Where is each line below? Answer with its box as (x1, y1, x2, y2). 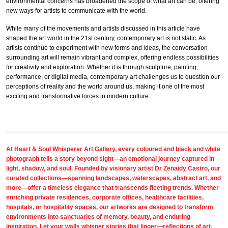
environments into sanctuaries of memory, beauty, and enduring (6, 213, 190, 220)
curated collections (6, 174, 62, 182)
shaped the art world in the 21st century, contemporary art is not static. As (6, 34, 206, 42)
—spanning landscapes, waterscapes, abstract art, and (62, 174, 221, 182)
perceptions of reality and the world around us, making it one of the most (6, 82, 204, 90)
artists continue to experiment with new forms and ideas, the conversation (6, 44, 208, 51)
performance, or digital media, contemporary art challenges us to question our (6, 73, 220, 80)
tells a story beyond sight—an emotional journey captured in (39, 155, 214, 162)
